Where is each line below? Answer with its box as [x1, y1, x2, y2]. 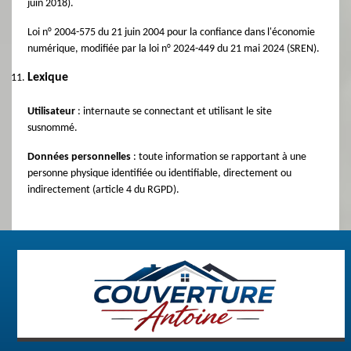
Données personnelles [27, 151, 131, 163]
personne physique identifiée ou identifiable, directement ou [27, 168, 291, 179]
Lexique [27, 71, 68, 84]
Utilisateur [27, 106, 75, 118]
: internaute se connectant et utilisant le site [75, 106, 272, 118]
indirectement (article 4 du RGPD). [27, 184, 179, 196]
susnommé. [27, 122, 78, 134]
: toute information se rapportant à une [131, 151, 306, 163]
